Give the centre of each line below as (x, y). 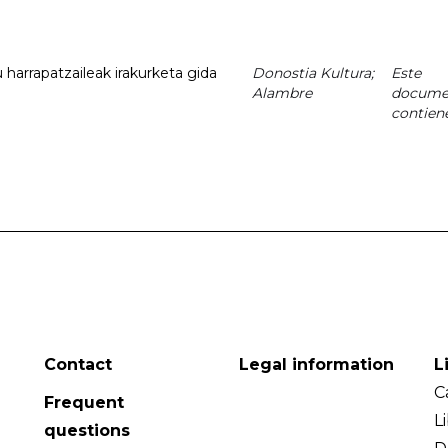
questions (87, 430)
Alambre (282, 92)
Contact (78, 364)
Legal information (316, 364)
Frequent (84, 402)
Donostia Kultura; (313, 72)
